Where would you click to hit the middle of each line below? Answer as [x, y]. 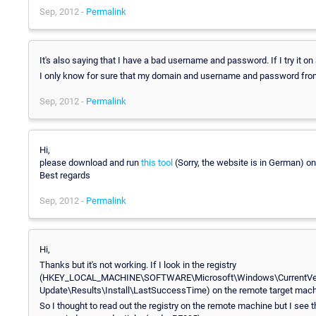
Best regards [65, 175]
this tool [157, 162]
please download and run [90, 162]
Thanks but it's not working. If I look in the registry [138, 265]
